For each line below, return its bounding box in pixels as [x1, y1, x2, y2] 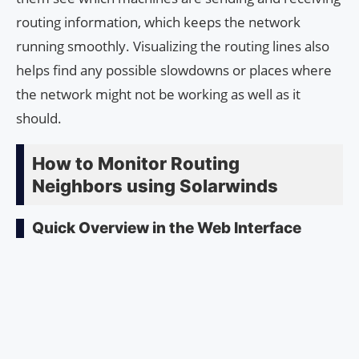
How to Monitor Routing [32, 152, 240, 174]
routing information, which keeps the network [16, 12, 301, 31]
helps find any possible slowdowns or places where [16, 60, 332, 79]
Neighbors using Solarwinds [32, 175, 278, 196]
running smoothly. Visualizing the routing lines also [16, 36, 329, 55]
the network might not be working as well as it [16, 84, 301, 103]
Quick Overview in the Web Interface [32, 218, 301, 237]
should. [16, 108, 62, 127]
